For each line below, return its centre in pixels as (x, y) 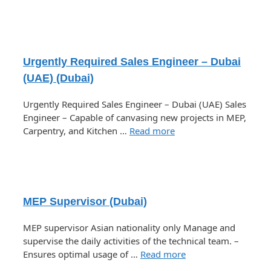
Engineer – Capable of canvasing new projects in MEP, (135, 117)
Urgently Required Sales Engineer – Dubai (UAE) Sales (135, 104)
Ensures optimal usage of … (82, 254)
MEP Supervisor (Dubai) (85, 201)
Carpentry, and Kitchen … (76, 130)
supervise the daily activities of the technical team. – (131, 240)
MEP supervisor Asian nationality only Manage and (129, 227)
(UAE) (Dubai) (58, 78)
